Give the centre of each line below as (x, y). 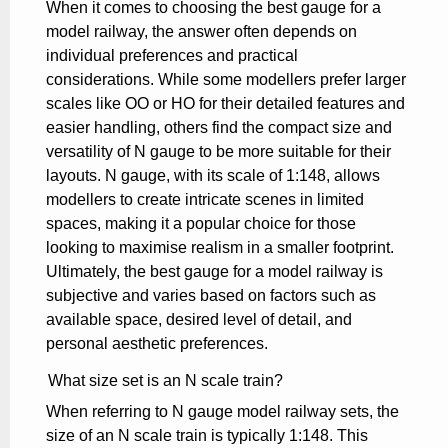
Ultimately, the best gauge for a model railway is (214, 271)
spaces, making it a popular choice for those (201, 223)
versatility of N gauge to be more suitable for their (218, 151)
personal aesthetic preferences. (157, 343)
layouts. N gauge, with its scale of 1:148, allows (213, 175)
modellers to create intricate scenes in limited (205, 199)
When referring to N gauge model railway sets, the (222, 411)
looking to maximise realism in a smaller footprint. (220, 247)
